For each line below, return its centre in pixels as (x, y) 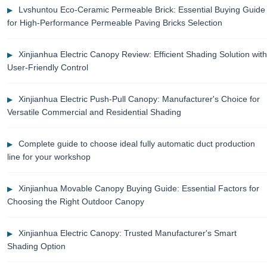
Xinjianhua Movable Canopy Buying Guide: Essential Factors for (139, 189)
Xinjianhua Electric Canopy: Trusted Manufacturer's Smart (128, 233)
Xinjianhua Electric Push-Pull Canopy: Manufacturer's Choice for (139, 99)
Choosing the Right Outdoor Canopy (76, 202)
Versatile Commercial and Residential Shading (94, 112)
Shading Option (36, 246)
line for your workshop (49, 157)
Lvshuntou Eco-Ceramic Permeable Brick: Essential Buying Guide (142, 10)
